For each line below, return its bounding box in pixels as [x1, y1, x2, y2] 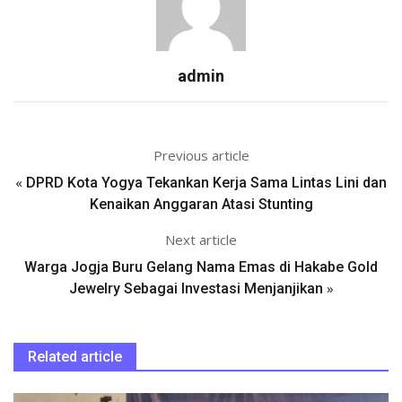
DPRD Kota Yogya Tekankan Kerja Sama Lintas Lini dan [26, 173, 387, 191]
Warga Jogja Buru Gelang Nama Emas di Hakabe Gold [24, 258, 378, 275]
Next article [165, 230, 237, 249]
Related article [28, 347, 122, 365]
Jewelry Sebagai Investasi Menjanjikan [68, 279, 323, 297]
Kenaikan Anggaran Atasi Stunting [89, 195, 313, 213]
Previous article [153, 145, 249, 164]
